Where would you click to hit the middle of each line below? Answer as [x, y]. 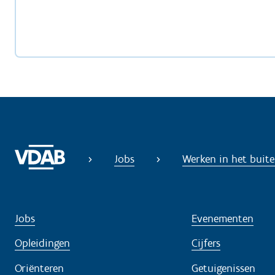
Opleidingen [42, 243]
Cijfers [206, 243]
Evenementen [223, 218]
